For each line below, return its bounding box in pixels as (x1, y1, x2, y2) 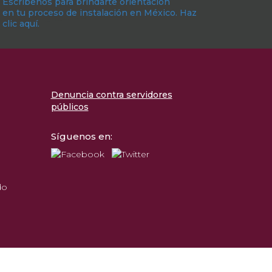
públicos (50, 101, 89, 112)
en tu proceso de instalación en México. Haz (2, 7, 197, 18)
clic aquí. (2, 18, 40, 29)
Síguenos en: (50, 130, 112, 142)
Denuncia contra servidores (50, 89, 172, 100)
